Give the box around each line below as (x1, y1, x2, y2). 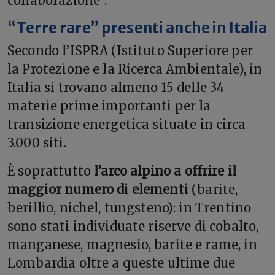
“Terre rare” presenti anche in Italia (7, 19, 268, 37)
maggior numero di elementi (7, 182, 188, 197)
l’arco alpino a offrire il (90, 163, 237, 179)
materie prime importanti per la (7, 98, 211, 114)
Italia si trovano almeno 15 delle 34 (7, 80, 225, 95)
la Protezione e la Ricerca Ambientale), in (7, 61, 263, 77)
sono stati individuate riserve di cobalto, (7, 219, 259, 234)
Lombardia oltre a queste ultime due (7, 255, 236, 271)
